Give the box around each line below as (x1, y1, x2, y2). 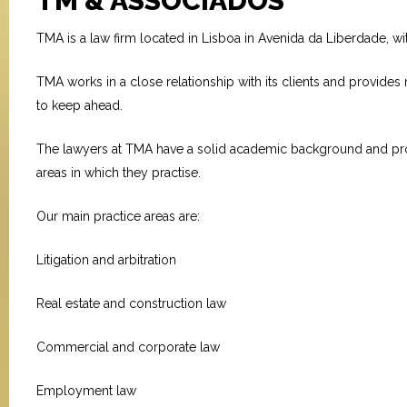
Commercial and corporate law (36, 340, 220, 355)
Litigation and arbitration (36, 253, 176, 268)
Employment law (36, 383, 136, 399)
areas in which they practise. (36, 165, 201, 181)
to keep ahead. (36, 98, 123, 114)
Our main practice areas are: (36, 209, 200, 224)
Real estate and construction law (36, 296, 226, 312)
